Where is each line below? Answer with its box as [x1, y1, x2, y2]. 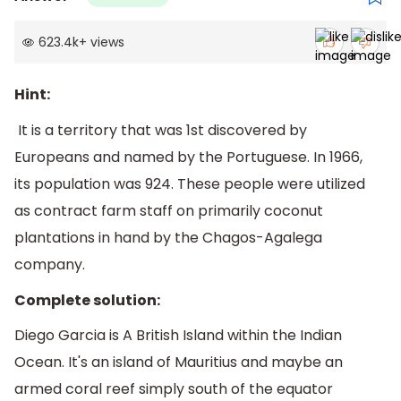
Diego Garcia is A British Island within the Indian [14, 325, 342, 346]
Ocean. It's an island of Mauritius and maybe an [14, 352, 343, 373]
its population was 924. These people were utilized [14, 174, 365, 195]
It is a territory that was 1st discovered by [14, 120, 307, 141]
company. [14, 254, 85, 276]
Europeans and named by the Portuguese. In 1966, [14, 147, 363, 168]
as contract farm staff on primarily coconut [14, 200, 323, 222]
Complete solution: [14, 289, 160, 311]
